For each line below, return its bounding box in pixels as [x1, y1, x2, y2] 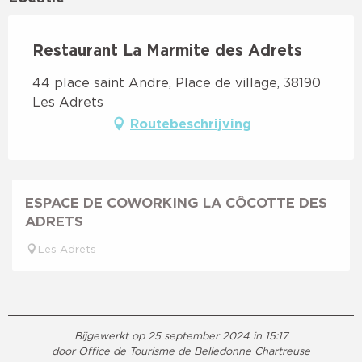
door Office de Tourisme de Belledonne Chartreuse [52, 344, 310, 356]
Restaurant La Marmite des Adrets [32, 40, 302, 58]
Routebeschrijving [130, 116, 251, 131]
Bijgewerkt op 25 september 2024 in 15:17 [74, 329, 288, 341]
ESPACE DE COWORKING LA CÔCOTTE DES [25, 194, 327, 210]
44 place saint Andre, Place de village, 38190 [32, 74, 321, 90]
